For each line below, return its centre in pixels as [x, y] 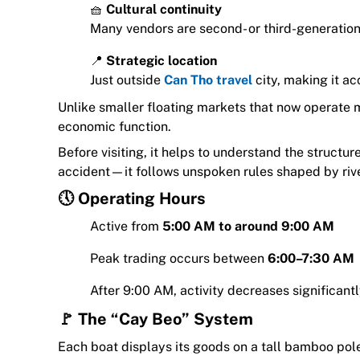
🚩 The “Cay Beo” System [155, 319]
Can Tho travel [208, 80]
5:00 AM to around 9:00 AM [248, 226]
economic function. [115, 126]
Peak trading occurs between [179, 258]
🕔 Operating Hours [132, 198]
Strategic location [162, 60]
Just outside [127, 80]
